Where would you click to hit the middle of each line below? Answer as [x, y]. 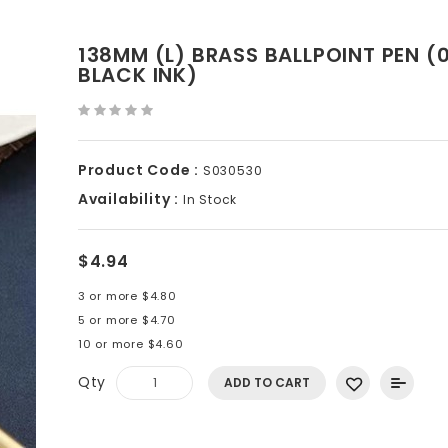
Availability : [128, 199]
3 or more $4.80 [127, 296]
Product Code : [138, 170]
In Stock [208, 199]
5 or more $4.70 [126, 320]
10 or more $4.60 [130, 344]
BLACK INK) [137, 75]
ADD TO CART [267, 382]
